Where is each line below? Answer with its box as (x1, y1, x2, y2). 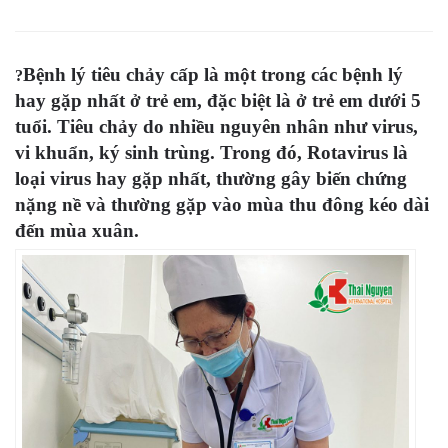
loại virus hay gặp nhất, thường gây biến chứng (15, 168, 407, 189)
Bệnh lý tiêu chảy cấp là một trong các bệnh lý (23, 64, 403, 85)
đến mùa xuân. (15, 220, 139, 241)
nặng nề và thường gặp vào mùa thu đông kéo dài (15, 194, 429, 215)
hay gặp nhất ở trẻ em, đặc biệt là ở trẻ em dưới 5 (15, 90, 421, 111)
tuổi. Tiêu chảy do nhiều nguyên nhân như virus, (15, 116, 418, 137)
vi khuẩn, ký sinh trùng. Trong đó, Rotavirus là (15, 142, 408, 163)
